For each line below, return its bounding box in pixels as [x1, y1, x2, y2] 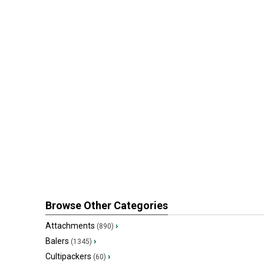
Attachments [45, 221, 95, 230]
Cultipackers [45, 252, 91, 261]
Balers [45, 236, 69, 246]
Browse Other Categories [45, 199, 168, 212]
